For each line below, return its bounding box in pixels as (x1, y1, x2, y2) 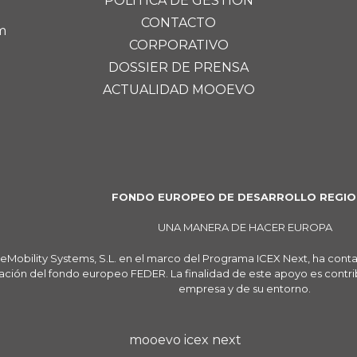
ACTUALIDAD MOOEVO (102, 81, 255, 97)
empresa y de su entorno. (178, 281, 312, 295)
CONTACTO (141, 14, 216, 30)
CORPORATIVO (128, 37, 229, 53)
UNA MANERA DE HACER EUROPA (157, 221, 332, 234)
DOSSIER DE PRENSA (108, 59, 249, 75)
